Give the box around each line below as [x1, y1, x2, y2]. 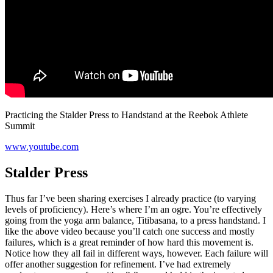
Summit [5, 121, 35, 131]
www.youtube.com [5, 141, 79, 152]
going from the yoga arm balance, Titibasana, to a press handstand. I [5, 214, 266, 225]
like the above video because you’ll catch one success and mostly [5, 225, 255, 236]
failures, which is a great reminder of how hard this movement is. [5, 236, 253, 247]
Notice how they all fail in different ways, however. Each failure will [5, 247, 268, 258]
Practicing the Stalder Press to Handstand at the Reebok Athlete [5, 110, 248, 120]
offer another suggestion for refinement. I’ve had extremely [5, 258, 231, 269]
